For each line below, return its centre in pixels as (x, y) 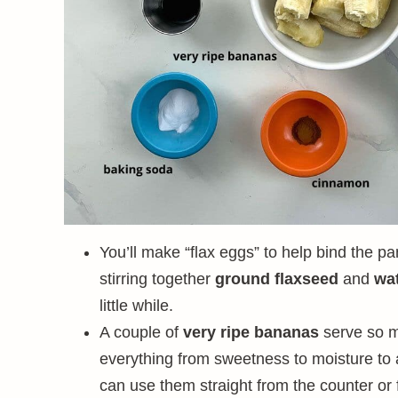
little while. (136, 306)
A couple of (141, 332)
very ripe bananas (251, 332)
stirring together (157, 279)
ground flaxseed (277, 279)
